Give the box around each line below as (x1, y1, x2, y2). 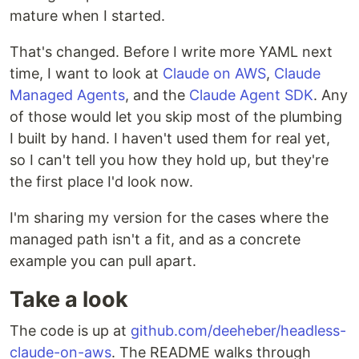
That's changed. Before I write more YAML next (10, 43, 333, 60)
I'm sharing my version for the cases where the (10, 209, 329, 226)
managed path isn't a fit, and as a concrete (10, 231, 301, 248)
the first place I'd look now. (10, 173, 193, 190)
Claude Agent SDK (189, 87, 313, 103)
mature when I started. (10, 7, 165, 24)
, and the (125, 87, 189, 103)
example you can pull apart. (10, 252, 196, 269)
